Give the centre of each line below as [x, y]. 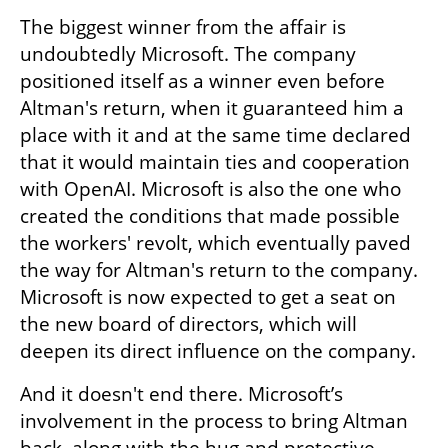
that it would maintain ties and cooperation [215, 161]
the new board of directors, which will [188, 323]
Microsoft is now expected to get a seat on [208, 296]
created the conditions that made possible [210, 215]
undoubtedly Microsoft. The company [188, 53]
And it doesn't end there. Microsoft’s [181, 393]
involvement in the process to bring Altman [214, 420]
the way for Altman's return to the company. [219, 269]
